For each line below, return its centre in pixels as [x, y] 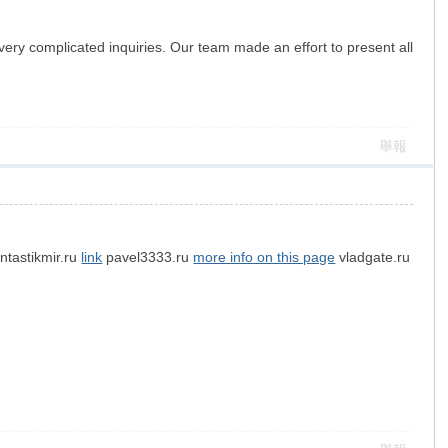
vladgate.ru [373, 257]
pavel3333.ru [148, 257]
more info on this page [264, 257]
